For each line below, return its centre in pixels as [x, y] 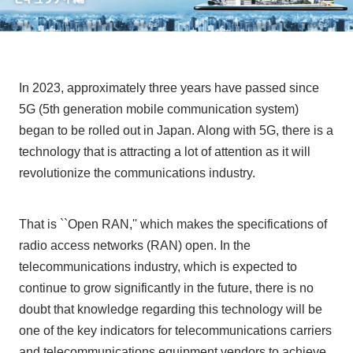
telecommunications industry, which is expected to [158, 266]
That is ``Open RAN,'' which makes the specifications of [173, 224]
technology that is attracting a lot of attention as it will [164, 151]
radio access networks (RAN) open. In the [134, 245]
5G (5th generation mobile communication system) [158, 109]
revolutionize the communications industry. [137, 173]
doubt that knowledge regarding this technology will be [170, 309]
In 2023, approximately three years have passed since [169, 87]
